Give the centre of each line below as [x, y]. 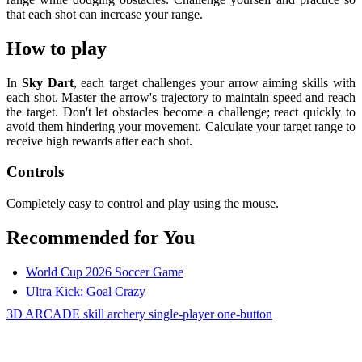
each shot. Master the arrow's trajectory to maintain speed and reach [181, 97]
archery [128, 314]
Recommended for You [101, 237]
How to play [57, 48]
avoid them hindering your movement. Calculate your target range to [181, 126]
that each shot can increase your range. [105, 14]
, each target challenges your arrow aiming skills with [215, 82]
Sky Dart [47, 82]
